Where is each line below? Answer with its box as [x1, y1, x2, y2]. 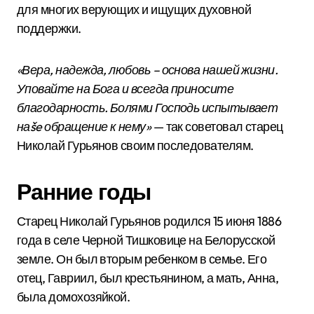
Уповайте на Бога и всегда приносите [17, 81, 234, 97]
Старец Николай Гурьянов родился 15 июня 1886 [17, 213, 282, 229]
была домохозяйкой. [17, 289, 130, 305]
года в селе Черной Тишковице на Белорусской [17, 232, 275, 248]
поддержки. [17, 20, 81, 36]
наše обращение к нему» [17, 118, 151, 135]
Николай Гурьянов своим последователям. [17, 137, 254, 153]
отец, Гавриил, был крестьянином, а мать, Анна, [17, 270, 279, 286]
